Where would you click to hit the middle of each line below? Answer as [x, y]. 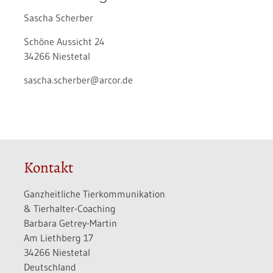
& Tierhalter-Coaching [69, 209]
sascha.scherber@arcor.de [78, 80]
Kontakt [48, 168]
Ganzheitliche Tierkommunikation [94, 194]
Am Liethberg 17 [58, 238]
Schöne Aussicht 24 [66, 42]
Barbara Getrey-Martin [70, 223]
